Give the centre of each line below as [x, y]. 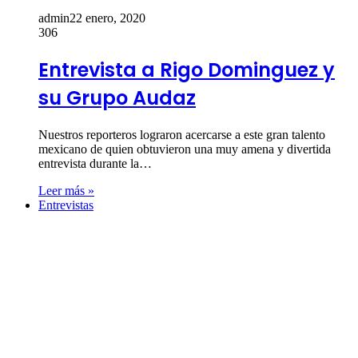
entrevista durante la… [95, 163]
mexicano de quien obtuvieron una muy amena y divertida [185, 149]
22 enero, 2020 [107, 18]
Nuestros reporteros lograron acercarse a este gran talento [182, 134]
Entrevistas [66, 205]
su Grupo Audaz [117, 97]
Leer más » [66, 190]
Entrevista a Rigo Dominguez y [187, 70]
